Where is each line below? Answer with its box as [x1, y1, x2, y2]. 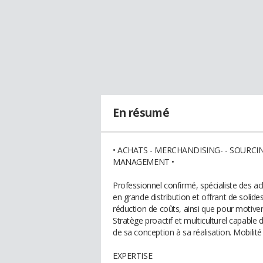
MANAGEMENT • [113, 156, 174, 167]
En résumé [113, 105, 170, 120]
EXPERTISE [113, 250, 153, 261]
